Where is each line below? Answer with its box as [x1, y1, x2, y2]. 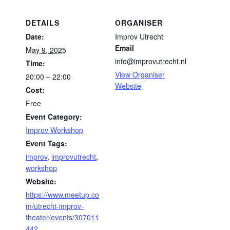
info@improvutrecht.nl [115, 55, 186, 66]
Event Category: [26, 111, 83, 122]
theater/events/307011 [26, 212, 100, 222]
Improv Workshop [26, 124, 84, 135]
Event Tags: [26, 138, 68, 148]
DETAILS [26, 17, 60, 28]
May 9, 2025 [26, 44, 67, 55]
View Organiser [115, 69, 165, 80]
